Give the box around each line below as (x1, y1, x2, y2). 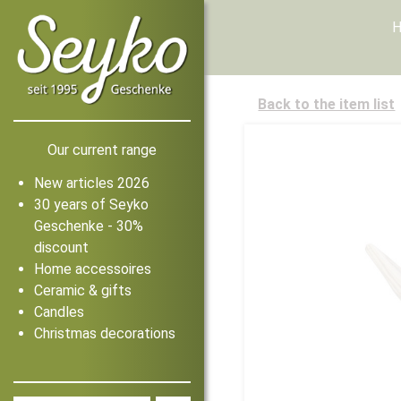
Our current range (47, 141, 158, 158)
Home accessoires (34, 260, 151, 277)
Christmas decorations (34, 324, 175, 342)
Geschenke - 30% (34, 217, 143, 235)
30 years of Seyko (34, 195, 149, 213)
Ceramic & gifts (34, 281, 132, 299)
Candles (34, 303, 84, 320)
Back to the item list (258, 96, 396, 113)
